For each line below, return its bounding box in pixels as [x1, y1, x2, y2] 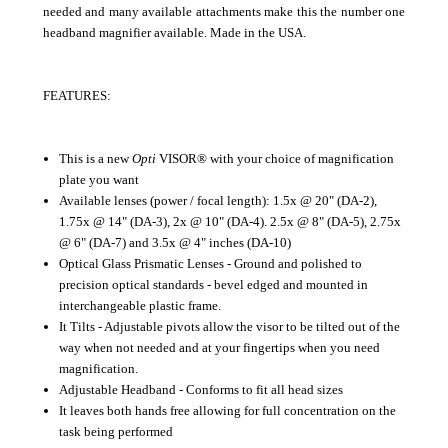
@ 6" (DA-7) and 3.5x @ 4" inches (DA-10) [59, 234, 292, 250]
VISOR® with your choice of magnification [159, 150, 395, 166]
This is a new [59, 150, 133, 166]
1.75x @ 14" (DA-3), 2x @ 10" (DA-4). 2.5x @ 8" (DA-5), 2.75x [59, 213, 402, 229]
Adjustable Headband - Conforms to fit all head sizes [59, 381, 344, 397]
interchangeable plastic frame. [59, 297, 222, 313]
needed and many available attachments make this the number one [43, 3, 405, 19]
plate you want [59, 171, 140, 187]
